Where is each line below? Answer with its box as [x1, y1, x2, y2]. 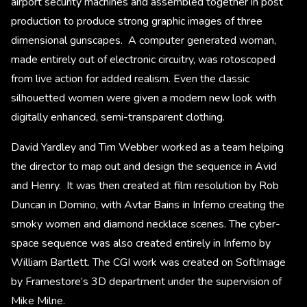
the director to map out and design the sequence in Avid [11, 159, 277, 175]
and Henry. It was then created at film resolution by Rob [11, 178, 279, 194]
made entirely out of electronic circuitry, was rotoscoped [11, 52, 275, 68]
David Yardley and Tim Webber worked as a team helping [11, 140, 284, 156]
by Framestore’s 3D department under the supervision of [11, 274, 282, 290]
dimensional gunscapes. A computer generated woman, [11, 33, 276, 49]
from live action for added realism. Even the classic [11, 71, 249, 87]
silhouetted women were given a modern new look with [11, 90, 276, 106]
